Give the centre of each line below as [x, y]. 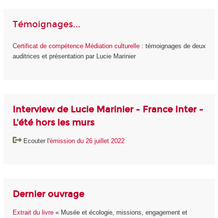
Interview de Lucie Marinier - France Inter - [108, 110]
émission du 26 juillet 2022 [87, 141]
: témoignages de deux [173, 46]
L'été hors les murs [53, 123]
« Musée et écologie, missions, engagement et [120, 212]
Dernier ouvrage [48, 194]
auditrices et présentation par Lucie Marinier [74, 56]
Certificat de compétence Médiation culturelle [76, 46]
